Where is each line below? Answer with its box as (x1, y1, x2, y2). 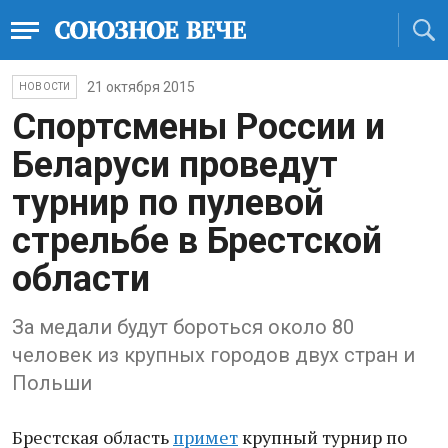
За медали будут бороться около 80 (12, 315, 354, 339)
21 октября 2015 (87, 79, 196, 95)
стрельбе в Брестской (12, 220, 382, 262)
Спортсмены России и (12, 106, 385, 148)
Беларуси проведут (12, 144, 338, 186)
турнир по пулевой (12, 182, 324, 224)
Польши (12, 371, 92, 395)
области (12, 258, 150, 300)
